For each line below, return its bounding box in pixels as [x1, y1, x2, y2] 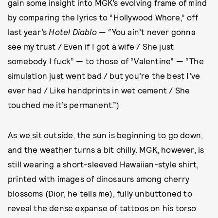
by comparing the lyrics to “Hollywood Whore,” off [8, 12, 198, 22]
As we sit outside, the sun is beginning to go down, [8, 129, 203, 140]
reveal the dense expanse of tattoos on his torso [8, 202, 197, 213]
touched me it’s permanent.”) [8, 99, 120, 109]
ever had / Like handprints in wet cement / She [8, 85, 190, 95]
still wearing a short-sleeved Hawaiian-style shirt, [8, 159, 199, 169]
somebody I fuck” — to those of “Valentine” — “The [8, 55, 204, 66]
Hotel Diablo [49, 26, 97, 36]
